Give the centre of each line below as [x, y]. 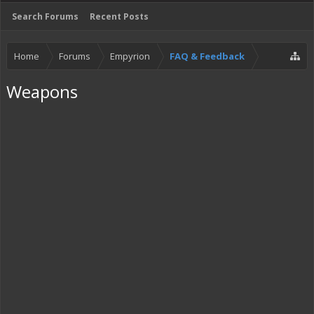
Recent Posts [119, 16]
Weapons [42, 91]
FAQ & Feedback [207, 56]
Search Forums [45, 16]
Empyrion [130, 56]
